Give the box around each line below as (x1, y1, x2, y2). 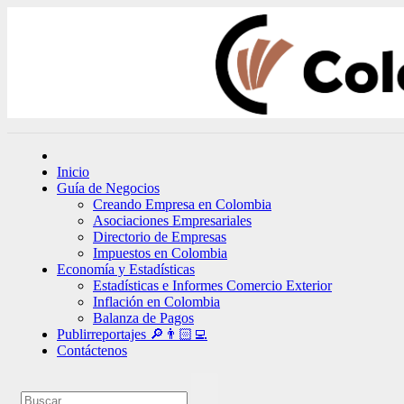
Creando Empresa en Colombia (93, 197, 271, 212)
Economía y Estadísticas (57, 262, 195, 277)
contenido (6, 39, 62, 54)
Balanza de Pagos (93, 310, 194, 326)
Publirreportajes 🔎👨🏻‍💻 (57, 326, 207, 342)
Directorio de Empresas (93, 229, 226, 244)
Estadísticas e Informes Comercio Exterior (93, 278, 332, 293)
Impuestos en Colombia (93, 245, 227, 261)
